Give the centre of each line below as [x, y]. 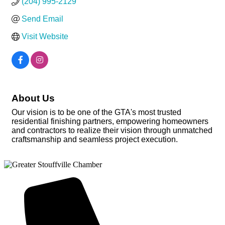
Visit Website [45, 37]
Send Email [42, 19]
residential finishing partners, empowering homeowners [110, 122]
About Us [33, 98]
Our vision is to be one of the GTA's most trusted [96, 113]
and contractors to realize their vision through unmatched [112, 131]
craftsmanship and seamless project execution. [95, 140]
